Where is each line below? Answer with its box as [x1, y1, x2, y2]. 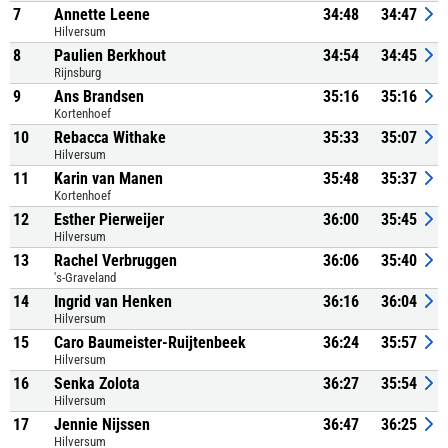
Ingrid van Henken [54, 292, 172, 311]
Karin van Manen [54, 169, 163, 188]
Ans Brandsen [54, 87, 144, 106]
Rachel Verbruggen [54, 251, 177, 270]
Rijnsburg [54, 65, 101, 80]
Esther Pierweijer [54, 210, 164, 229]
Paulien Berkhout [54, 46, 166, 65]
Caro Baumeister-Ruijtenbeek [54, 333, 246, 352]
